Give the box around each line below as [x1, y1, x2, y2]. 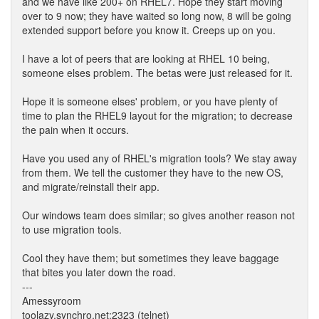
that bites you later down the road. [22, 265, 176, 279]
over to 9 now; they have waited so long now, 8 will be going [22, 9, 291, 23]
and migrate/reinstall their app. [22, 179, 159, 194]
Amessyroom [22, 293, 81, 308]
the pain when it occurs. [22, 122, 129, 137]
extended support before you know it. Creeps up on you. [22, 23, 276, 37]
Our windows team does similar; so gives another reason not [22, 208, 295, 222]
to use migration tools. [22, 222, 122, 236]
